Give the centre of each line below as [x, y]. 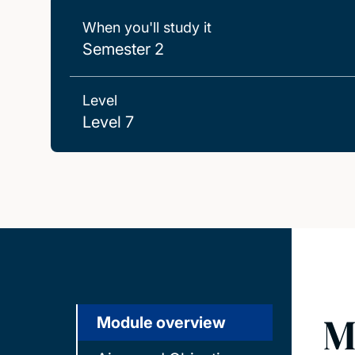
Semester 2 [123, 49]
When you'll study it [147, 27]
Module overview [161, 323]
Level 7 [108, 122]
